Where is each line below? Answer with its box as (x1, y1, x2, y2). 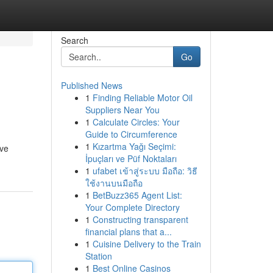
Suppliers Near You (85, 104, 160, 116)
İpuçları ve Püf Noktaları (85, 152, 177, 165)
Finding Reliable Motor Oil (92, 91, 193, 104)
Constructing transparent (92, 213, 188, 225)
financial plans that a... (85, 225, 172, 238)
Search (60, 34, 88, 46)
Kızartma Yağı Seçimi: (92, 140, 176, 152)
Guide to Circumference (85, 128, 177, 140)
